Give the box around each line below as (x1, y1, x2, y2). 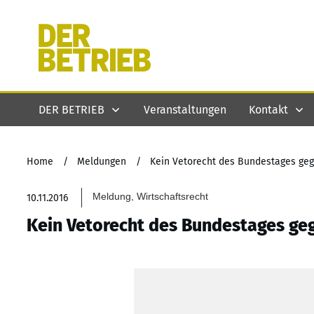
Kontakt (249, 102, 288, 116)
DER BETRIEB (39, 102, 104, 116)
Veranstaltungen (144, 102, 226, 116)
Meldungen (77, 156, 126, 168)
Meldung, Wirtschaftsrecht (93, 191, 209, 202)
